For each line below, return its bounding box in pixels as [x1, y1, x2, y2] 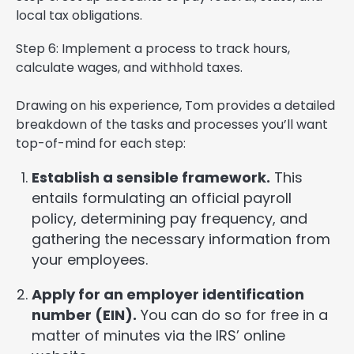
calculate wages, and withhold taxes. [16, 58, 243, 77]
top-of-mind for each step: [16, 134, 186, 153]
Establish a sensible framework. [32, 168, 270, 188]
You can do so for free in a [137, 305, 328, 326]
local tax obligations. [16, 6, 142, 25]
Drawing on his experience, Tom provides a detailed [16, 96, 335, 115]
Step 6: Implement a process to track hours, [16, 40, 290, 58]
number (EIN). [32, 305, 137, 326]
